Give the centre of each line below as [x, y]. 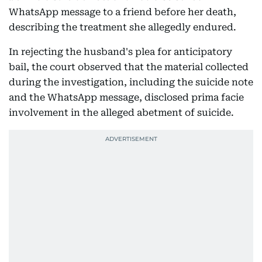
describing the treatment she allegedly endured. [123, 27]
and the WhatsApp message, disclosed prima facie [126, 98]
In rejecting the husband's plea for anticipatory [120, 52]
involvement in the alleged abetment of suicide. [121, 113]
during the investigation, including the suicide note [131, 82]
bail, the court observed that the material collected [129, 67]
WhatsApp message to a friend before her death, [123, 12]
